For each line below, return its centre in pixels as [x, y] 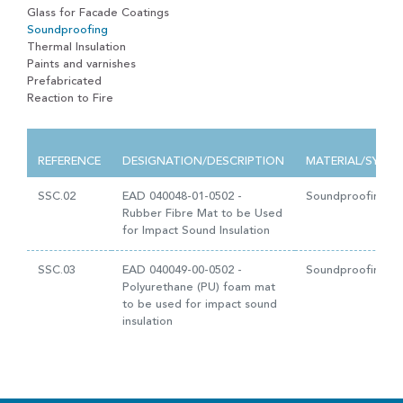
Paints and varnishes [81, 64]
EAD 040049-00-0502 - [182, 270]
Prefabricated [64, 81]
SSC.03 [57, 270]
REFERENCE [69, 161]
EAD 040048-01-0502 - [182, 197]
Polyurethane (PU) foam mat [199, 287]
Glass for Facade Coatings [98, 13]
